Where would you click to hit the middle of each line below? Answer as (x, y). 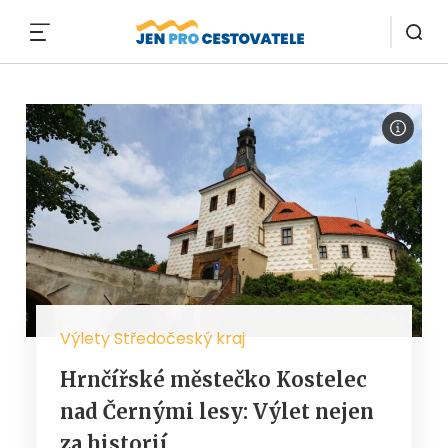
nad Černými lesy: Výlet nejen (217, 411)
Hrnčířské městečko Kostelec (213, 379)
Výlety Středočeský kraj (152, 338)
